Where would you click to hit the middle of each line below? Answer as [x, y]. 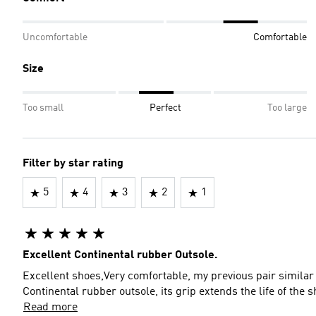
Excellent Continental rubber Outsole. [120, 255]
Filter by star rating [73, 164]
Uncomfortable [55, 37]
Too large [287, 108]
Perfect [165, 108]
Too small [43, 108]
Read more [50, 308]
